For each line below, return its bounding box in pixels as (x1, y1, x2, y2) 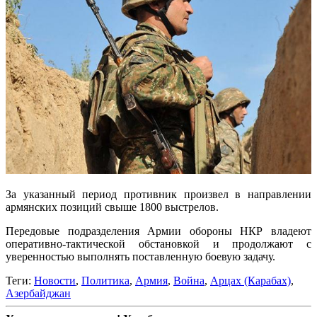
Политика (81, 274, 129, 287)
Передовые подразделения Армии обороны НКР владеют (6, 224, 311, 237)
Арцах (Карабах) (210, 274, 291, 287)
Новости (34, 274, 76, 287)
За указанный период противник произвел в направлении (6, 188, 311, 200)
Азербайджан (6, 287, 71, 299)
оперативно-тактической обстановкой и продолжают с (6, 237, 311, 250)
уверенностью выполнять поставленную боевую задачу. (6, 250, 275, 263)
